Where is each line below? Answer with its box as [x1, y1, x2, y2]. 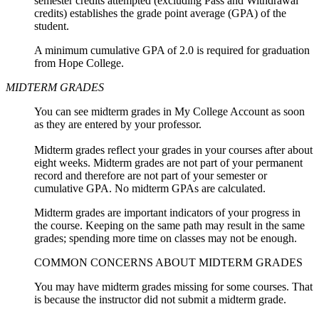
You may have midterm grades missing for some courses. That [34, 281, 313, 293]
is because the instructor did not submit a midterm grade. [34, 293, 286, 306]
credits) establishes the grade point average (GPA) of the [34, 7, 286, 20]
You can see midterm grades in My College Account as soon [34, 105, 305, 118]
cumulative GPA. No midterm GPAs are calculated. [34, 182, 266, 195]
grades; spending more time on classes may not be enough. [34, 232, 297, 245]
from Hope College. [34, 57, 124, 70]
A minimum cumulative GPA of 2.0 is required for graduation [34, 44, 310, 57]
